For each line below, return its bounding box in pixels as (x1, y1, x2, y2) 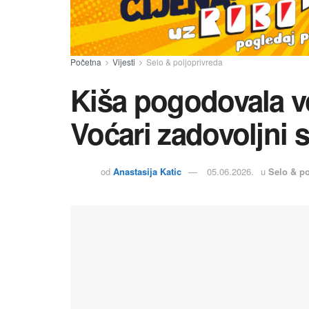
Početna (70, 55, 101, 68)
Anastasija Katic (113, 165, 181, 179)
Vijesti (112, 55, 135, 68)
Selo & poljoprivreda (146, 55, 223, 68)
